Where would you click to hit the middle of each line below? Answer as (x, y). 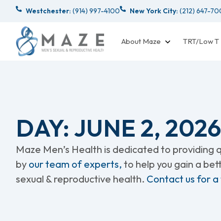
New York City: (154, 11)
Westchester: (48, 11)
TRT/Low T (201, 41)
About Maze (141, 41)
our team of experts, (76, 164)
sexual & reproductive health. (81, 179)
